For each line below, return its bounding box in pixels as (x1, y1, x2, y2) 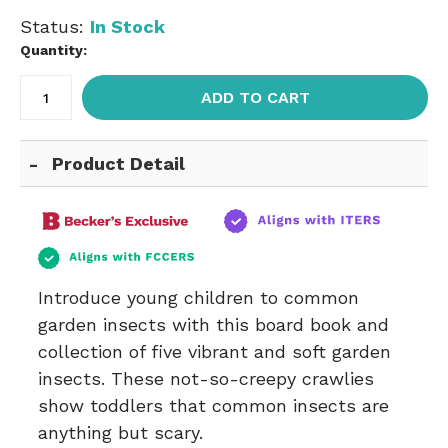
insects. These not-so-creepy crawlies (38, 368, 374, 389)
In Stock (90, 16, 165, 37)
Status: (20, 16, 90, 37)
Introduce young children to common (38, 287, 359, 308)
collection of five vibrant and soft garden (38, 341, 391, 362)
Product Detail (52, 153, 186, 174)
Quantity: (20, 42, 87, 58)
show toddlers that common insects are (38, 395, 389, 416)
